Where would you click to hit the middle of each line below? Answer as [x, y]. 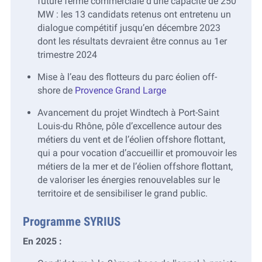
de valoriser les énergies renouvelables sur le [128, 180]
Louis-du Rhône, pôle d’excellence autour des [129, 126]
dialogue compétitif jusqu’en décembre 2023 [129, 28]
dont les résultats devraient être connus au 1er [132, 42]
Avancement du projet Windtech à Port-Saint [128, 113]
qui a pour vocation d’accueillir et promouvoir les [137, 153]
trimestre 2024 [67, 55]
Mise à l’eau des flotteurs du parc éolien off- [127, 77]
